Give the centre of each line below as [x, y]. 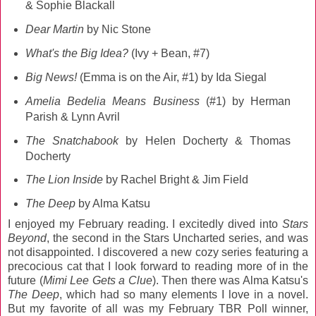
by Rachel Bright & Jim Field [177, 180]
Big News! [51, 77]
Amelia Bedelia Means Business [112, 101]
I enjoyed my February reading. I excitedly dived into [145, 224]
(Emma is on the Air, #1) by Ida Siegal [171, 77]
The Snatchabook [72, 140]
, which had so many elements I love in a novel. [184, 295]
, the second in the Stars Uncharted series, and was [177, 238]
